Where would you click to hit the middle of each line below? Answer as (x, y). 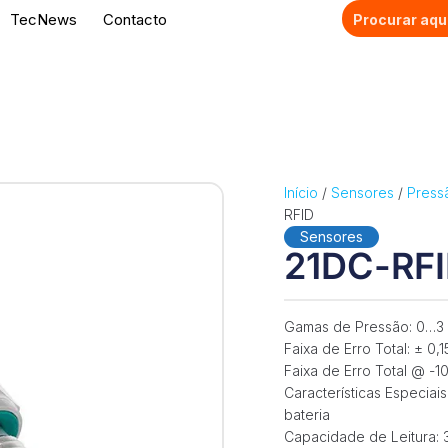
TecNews (43, 19)
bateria (306, 414)
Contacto (134, 19)
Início (300, 192)
